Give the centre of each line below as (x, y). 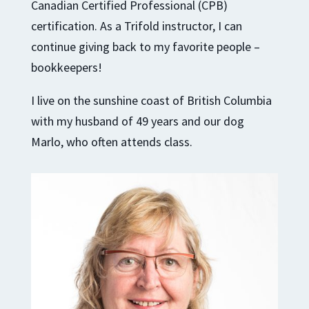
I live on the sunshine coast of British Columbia (151, 100)
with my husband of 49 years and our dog (137, 121)
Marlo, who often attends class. (111, 141)
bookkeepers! (66, 67)
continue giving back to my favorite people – (145, 46)
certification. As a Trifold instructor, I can (136, 26)
